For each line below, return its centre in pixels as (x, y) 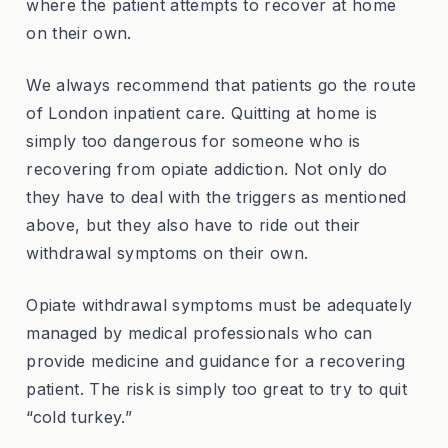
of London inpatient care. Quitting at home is (202, 113)
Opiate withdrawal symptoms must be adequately (219, 305)
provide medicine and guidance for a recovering (215, 361)
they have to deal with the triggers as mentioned (216, 197)
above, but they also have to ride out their (193, 225)
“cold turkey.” (79, 417)
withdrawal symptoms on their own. (167, 253)
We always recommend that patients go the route (221, 85)
